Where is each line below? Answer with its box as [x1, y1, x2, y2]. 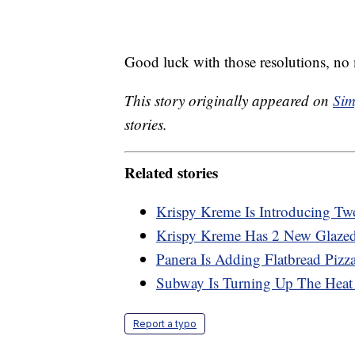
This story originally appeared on [124, 90, 333, 111]
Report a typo [133, 317, 197, 330]
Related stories [124, 161, 218, 183]
